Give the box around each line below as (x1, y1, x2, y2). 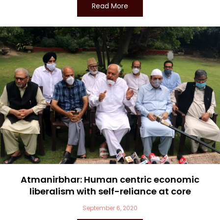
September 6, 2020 (82, 204, 137, 212)
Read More (92, 1, 128, 11)
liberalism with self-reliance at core (29, 185, 191, 197)
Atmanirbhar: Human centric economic (21, 173, 199, 186)
